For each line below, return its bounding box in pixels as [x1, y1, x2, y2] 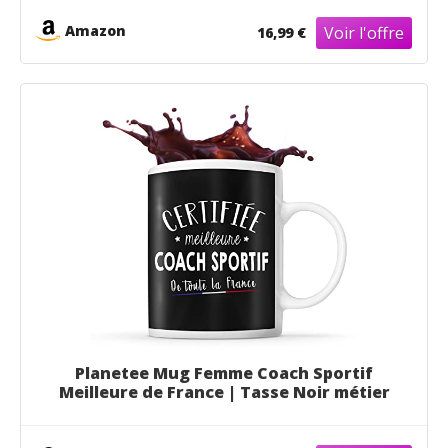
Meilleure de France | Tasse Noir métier [58, 380, 390, 403]
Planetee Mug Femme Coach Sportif [75, 361, 373, 384]
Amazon [65, 21, 126, 41]
